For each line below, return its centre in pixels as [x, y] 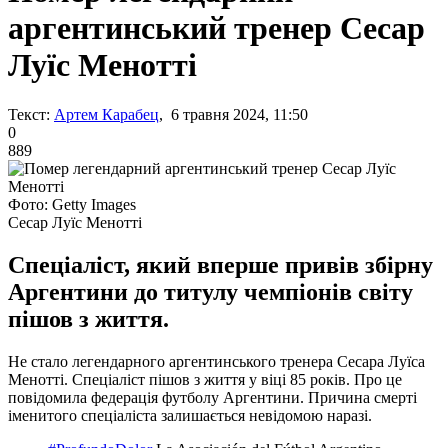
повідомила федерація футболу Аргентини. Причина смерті [212, 397]
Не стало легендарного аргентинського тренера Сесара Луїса [216, 361]
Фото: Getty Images [72, 204]
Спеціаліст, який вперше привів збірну [220, 264]
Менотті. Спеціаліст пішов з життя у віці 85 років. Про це [205, 379]
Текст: [29, 114]
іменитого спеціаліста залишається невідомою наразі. [190, 415]
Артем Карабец [106, 114]
